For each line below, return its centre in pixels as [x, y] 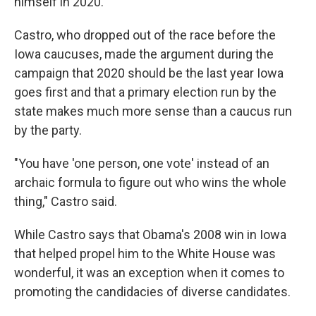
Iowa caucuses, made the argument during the [144, 54]
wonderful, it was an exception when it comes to [149, 273]
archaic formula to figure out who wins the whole [150, 182]
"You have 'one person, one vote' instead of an [142, 163]
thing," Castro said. [66, 201]
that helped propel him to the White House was [145, 254]
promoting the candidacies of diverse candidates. [152, 292]
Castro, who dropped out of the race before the [145, 35]
